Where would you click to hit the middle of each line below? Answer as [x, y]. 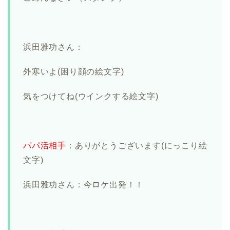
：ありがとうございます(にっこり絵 [137, 146]
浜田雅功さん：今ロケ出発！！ [84, 185]
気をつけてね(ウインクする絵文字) [91, 97]
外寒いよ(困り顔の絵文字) [74, 72]
